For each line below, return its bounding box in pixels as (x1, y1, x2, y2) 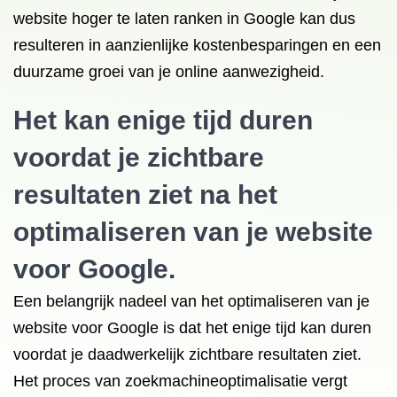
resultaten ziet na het (13, 180, 277, 209)
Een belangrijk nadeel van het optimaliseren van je (13, 292, 370, 310)
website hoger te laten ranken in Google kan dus (13, 10, 355, 27)
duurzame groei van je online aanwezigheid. (13, 63, 324, 81)
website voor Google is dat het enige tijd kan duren (13, 319, 371, 337)
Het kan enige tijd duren (13, 105, 313, 135)
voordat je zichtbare (13, 143, 264, 172)
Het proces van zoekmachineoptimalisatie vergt (13, 372, 347, 390)
